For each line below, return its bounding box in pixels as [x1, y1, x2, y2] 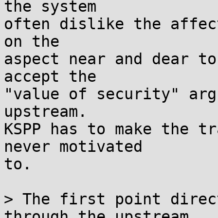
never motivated [4, 138, 143, 155]
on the [4, 33, 59, 50]
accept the [4, 68, 96, 85]
